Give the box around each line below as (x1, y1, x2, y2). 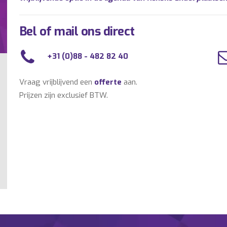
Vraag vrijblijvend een (19, 77, 94, 87)
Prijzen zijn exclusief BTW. (19, 90, 108, 100)
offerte (94, 77, 122, 87)
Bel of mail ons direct (19, 23, 135, 40)
